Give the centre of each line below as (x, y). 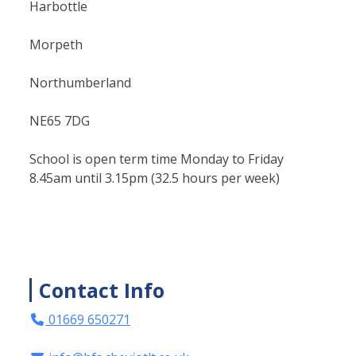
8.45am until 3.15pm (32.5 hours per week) (155, 178)
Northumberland (80, 83)
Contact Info (102, 290)
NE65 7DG (60, 121)
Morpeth (56, 44)
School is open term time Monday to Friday (157, 159)
